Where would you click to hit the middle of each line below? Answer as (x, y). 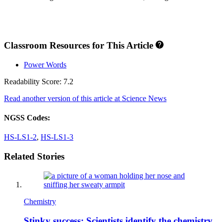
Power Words (45, 64)
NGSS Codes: (27, 118)
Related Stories (34, 157)
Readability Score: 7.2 (39, 81)
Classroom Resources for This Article (80, 46)
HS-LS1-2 (20, 137)
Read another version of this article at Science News (85, 98)
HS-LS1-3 (57, 137)
